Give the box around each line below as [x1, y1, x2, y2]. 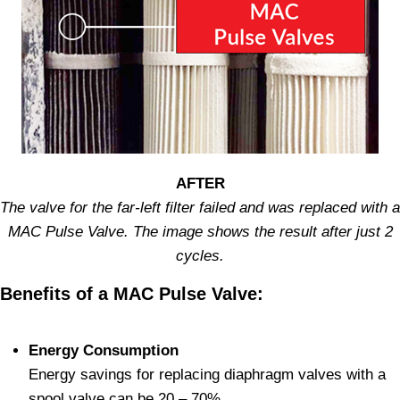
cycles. [176, 247, 224, 264]
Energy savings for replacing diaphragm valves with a [29, 366, 386, 383]
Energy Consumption [29, 342, 179, 359]
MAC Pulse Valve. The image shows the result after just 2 [7, 223, 393, 240]
